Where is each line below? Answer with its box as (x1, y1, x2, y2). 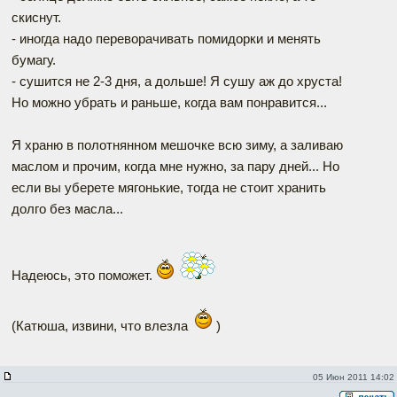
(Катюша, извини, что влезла (12, 318, 191, 334)
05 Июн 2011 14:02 (312, 372, 394, 383)
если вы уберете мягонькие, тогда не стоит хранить (12, 180, 326, 196)
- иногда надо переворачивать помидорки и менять (12, 31, 321, 47)
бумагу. (12, 52, 56, 68)
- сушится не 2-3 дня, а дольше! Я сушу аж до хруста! (12, 74, 342, 90)
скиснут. (12, 10, 61, 26)
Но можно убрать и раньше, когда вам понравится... (12, 95, 327, 111)
